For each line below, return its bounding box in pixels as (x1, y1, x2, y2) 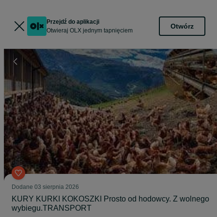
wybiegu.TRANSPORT (12, 204, 92, 212)
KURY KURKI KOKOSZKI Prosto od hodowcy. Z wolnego (12, 195, 209, 203)
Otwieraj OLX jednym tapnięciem (46, 27, 133, 34)
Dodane (12, 184, 34, 190)
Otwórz (170, 22, 194, 30)
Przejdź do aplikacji (46, 18, 99, 25)
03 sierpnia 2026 (34, 184, 79, 190)
